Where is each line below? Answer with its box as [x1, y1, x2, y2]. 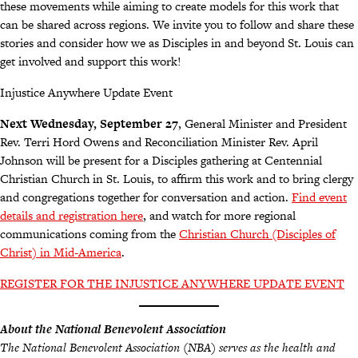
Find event [292, 189, 347, 206]
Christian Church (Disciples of [179, 225, 336, 243]
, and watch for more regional [143, 207, 296, 225]
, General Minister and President [178, 115, 347, 133]
